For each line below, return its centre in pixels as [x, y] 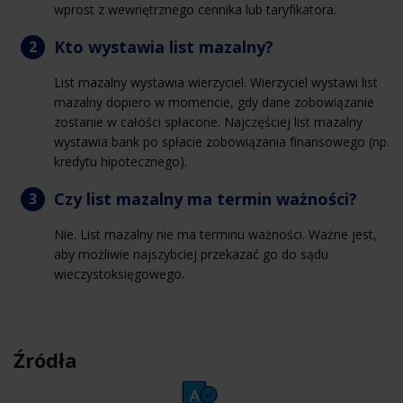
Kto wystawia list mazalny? [164, 46]
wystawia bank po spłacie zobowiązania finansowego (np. [222, 141]
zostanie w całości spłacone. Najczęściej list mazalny [208, 121]
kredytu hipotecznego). [121, 161]
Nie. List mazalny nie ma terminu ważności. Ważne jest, [215, 234]
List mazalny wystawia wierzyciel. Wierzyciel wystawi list [216, 82]
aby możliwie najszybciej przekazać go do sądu [191, 254]
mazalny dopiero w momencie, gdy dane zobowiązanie [214, 102]
